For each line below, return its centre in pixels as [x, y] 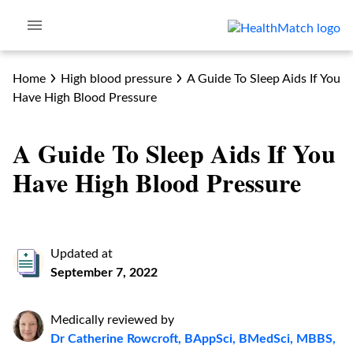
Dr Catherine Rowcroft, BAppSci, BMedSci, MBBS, [193, 339]
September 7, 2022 [104, 273]
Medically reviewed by [112, 320]
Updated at [82, 254]
